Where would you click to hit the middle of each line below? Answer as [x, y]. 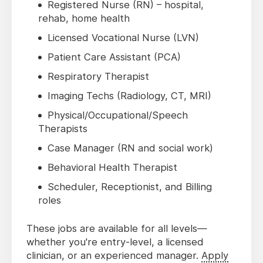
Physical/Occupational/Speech [118, 115]
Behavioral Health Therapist [112, 168]
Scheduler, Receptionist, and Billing [130, 187]
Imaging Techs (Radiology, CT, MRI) [129, 96]
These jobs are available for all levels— [117, 229]
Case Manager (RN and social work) [130, 148]
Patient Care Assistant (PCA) [114, 57]
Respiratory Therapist [98, 77]
